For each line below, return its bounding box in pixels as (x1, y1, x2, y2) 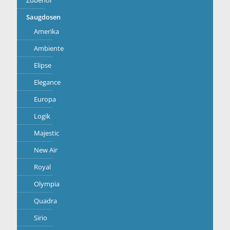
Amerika (34, 27, 59, 36)
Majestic (34, 128, 59, 138)
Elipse (34, 61, 51, 70)
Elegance (34, 78, 61, 87)
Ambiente (34, 44, 64, 53)
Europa (34, 94, 56, 104)
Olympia (34, 179, 60, 188)
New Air (34, 145, 57, 155)
